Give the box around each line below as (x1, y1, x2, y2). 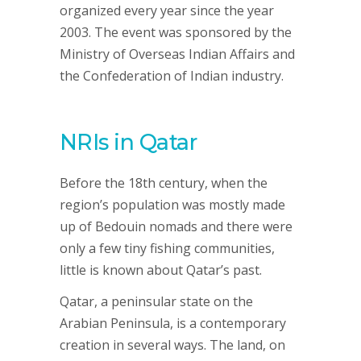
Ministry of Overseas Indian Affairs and (60, 44, 295, 63)
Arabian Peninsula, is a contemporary (60, 313, 286, 332)
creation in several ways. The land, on (60, 335, 285, 354)
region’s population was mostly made (60, 195, 285, 214)
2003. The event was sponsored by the (60, 23, 292, 41)
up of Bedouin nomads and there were (60, 217, 293, 235)
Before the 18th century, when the (60, 173, 268, 192)
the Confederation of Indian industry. (60, 66, 284, 85)
